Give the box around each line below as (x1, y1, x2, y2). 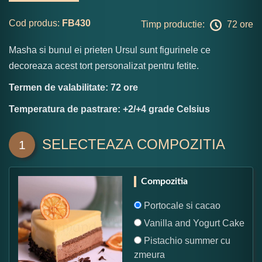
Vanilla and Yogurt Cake (142, 218, 244, 228)
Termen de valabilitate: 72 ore (9, 82, 138, 92)
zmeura (134, 249, 165, 260)
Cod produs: (9, 18, 60, 28)
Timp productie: (141, 19, 207, 29)
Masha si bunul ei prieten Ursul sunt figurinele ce (9, 44, 211, 55)
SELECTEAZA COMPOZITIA (42, 136, 225, 152)
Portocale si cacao (142, 200, 220, 211)
